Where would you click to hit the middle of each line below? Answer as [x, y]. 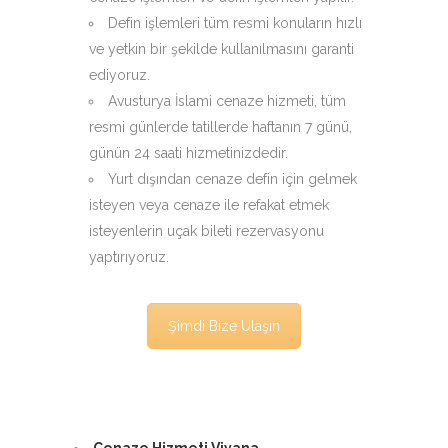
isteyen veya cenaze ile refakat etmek [209, 205]
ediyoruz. [119, 75]
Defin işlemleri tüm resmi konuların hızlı [235, 23]
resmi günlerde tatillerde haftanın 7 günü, [220, 127]
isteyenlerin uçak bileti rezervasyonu [206, 231]
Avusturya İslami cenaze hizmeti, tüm [227, 101]
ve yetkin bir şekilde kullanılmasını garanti [221, 49]
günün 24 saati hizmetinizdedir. [188, 153]
